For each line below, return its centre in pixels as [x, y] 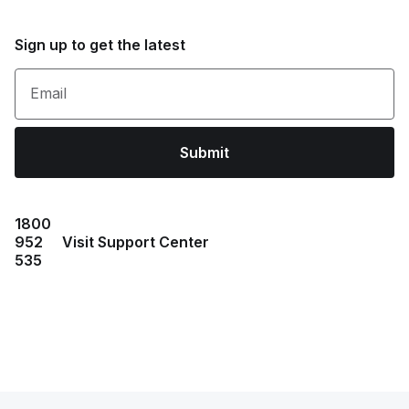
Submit [204, 152]
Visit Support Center [136, 242]
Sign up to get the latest [100, 45]
